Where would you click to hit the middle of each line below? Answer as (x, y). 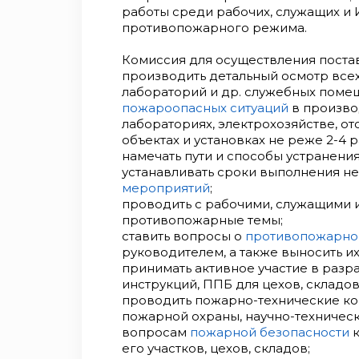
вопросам (156, 332)
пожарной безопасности (270, 332)
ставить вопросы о (184, 236)
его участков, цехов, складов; (216, 348)
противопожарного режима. (214, 28)
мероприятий (166, 188)
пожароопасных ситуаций (205, 108)
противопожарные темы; (202, 220)
